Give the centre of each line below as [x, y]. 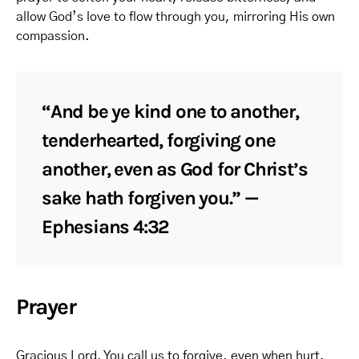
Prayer [46, 307]
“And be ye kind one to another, [170, 111]
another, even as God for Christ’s [175, 169]
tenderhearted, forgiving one [159, 140]
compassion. [53, 36]
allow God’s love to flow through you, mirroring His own [175, 17]
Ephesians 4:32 [106, 227]
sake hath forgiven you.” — [150, 198]
